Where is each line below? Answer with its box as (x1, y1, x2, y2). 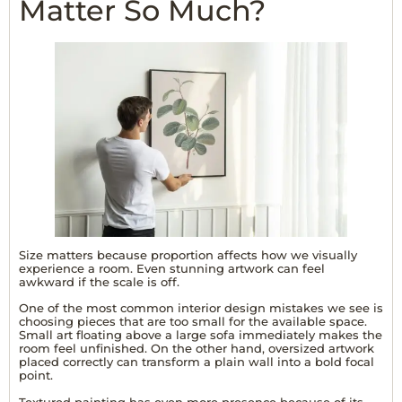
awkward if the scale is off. (19, 275, 179, 290)
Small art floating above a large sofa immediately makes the (19, 328, 382, 343)
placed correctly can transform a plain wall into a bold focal (19, 354, 374, 370)
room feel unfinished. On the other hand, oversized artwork (19, 341, 374, 356)
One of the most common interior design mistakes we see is (19, 301, 383, 316)
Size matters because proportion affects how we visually (19, 248, 357, 263)
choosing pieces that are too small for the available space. (19, 314, 367, 329)
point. (19, 368, 53, 383)
